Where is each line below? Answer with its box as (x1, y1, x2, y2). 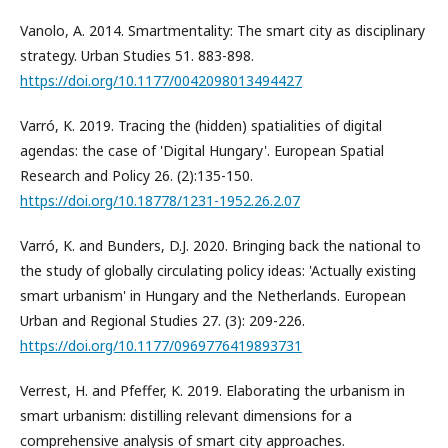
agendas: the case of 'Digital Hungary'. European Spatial (20, 141, 384, 161)
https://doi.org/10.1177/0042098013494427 (20, 71, 302, 91)
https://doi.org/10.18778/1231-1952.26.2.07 (20, 191, 300, 211)
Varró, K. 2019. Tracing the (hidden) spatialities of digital (20, 116, 382, 136)
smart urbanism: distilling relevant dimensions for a (20, 406, 352, 426)
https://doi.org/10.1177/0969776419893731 (20, 336, 302, 356)
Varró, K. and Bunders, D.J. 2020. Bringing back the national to (20, 236, 421, 256)
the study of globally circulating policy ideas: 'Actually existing (20, 261, 416, 281)
